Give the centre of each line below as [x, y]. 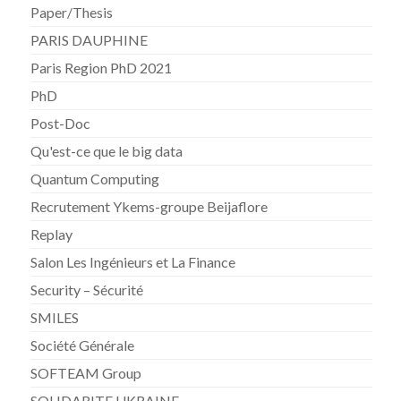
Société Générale [83, 346]
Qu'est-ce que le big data [107, 151]
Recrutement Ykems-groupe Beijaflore [149, 207]
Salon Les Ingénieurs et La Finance [133, 262]
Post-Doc [61, 124]
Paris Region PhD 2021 [102, 68]
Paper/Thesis [72, 13]
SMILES [55, 318]
